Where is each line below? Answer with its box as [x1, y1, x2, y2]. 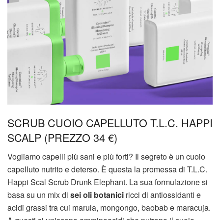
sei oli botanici [70, 189, 124, 200]
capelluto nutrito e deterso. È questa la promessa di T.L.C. [7, 163, 207, 175]
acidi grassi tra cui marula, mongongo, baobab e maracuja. [7, 201, 211, 213]
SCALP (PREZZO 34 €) [7, 129, 117, 145]
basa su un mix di [7, 189, 70, 200]
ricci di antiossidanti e [124, 189, 201, 200]
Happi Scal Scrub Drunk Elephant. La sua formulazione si [7, 176, 208, 188]
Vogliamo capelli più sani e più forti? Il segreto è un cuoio [7, 150, 205, 162]
